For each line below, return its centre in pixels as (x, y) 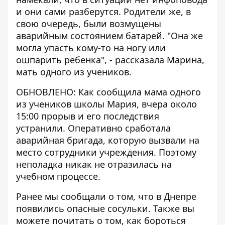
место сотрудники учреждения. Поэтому (106, 152)
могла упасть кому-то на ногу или (91, 48)
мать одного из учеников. (74, 72)
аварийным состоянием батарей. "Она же (109, 36)
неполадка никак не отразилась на (94, 164)
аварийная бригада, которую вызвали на (108, 140)
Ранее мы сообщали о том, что (86, 196)
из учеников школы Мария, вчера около (106, 104)
